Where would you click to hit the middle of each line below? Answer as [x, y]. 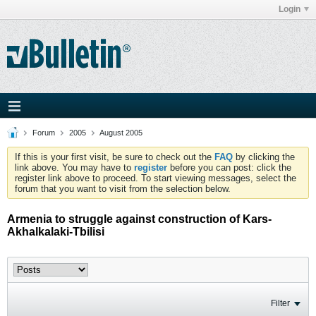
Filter [280, 303]
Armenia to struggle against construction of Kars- [139, 219]
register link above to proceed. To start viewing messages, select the [156, 178]
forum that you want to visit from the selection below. [123, 189]
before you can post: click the [229, 168]
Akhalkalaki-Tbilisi [56, 232]
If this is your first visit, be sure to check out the [115, 157]
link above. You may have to [74, 168]
